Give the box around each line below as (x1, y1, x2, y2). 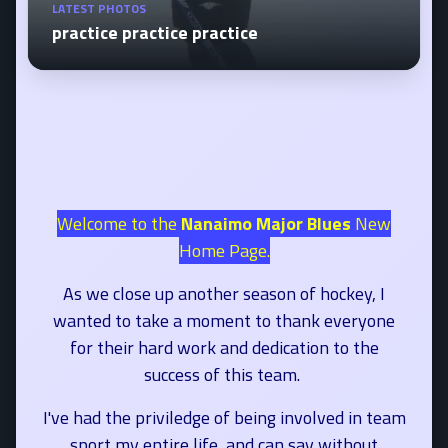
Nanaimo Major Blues (181, 210, 351, 237)
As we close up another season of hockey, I (63, 280, 385, 307)
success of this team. (144, 361, 304, 388)
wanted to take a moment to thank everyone (53, 307, 395, 334)
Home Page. (178, 237, 270, 264)
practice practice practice (52, 19, 258, 46)
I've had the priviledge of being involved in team (42, 404, 406, 431)
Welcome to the (57, 210, 181, 237)
